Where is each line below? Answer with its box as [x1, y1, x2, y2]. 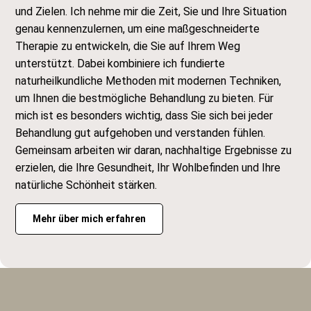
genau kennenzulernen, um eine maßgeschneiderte [15, 22, 260, 35]
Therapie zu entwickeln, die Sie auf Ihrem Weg [15, 39, 241, 53]
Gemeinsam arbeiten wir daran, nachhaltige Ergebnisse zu [15, 143, 292, 157]
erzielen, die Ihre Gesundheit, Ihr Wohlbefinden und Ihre [15, 160, 281, 174]
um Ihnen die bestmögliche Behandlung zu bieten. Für [15, 91, 274, 105]
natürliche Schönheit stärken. [15, 178, 158, 192]
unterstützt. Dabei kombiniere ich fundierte [15, 56, 226, 70]
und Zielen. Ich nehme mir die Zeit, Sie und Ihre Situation [15, 4, 287, 18]
